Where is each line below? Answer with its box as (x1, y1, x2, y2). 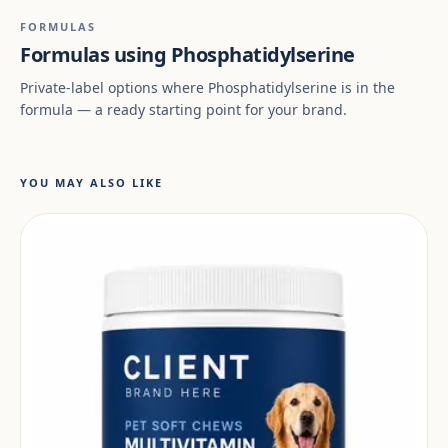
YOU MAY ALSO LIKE (20, 175, 163, 190)
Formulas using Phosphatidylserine (20, 41, 355, 68)
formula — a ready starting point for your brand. (20, 100, 347, 119)
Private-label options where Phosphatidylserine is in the (20, 78, 395, 97)
